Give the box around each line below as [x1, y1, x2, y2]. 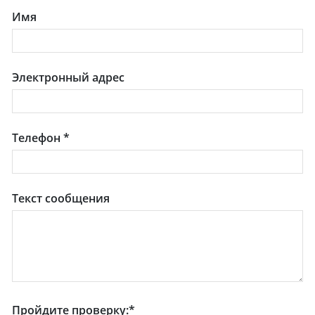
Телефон [12, 130, 64, 146]
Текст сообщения [12, 191, 110, 207]
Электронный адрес [12, 70, 125, 86]
